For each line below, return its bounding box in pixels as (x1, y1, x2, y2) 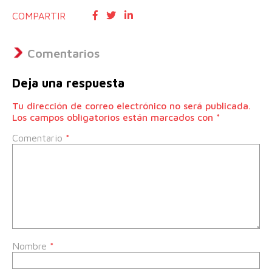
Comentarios (27, 46, 100, 61)
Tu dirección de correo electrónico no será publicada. (12, 100, 251, 112)
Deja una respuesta (12, 76, 124, 90)
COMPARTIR (12, 10, 66, 21)
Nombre (12, 240, 50, 252)
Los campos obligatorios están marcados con (12, 112, 216, 123)
